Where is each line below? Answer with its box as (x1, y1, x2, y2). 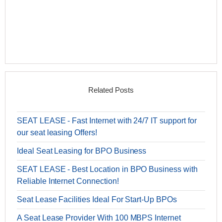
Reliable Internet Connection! (17, 177, 119, 186)
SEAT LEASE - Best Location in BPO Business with (17, 165, 198, 174)
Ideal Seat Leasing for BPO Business (17, 147, 147, 156)
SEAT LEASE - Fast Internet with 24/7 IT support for (17, 116, 197, 125)
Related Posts (88, 86, 134, 95)
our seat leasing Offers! (17, 128, 97, 137)
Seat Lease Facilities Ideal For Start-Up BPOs (17, 195, 177, 204)
